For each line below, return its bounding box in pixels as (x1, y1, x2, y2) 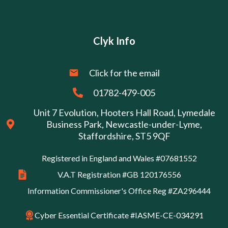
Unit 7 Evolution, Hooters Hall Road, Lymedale (33, 106, 215, 118)
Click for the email (89, 67, 160, 78)
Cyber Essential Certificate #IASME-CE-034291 (35, 210, 204, 220)
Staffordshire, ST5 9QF (78, 130, 170, 141)
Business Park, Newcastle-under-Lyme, (46, 118, 202, 130)
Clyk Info (93, 34, 135, 47)
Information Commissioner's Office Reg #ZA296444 (27, 185, 211, 195)
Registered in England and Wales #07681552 (41, 153, 197, 163)
